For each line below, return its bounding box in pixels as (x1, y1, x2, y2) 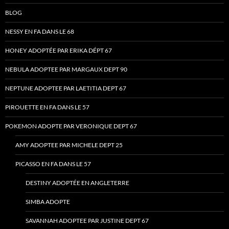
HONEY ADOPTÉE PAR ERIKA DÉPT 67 (5, 47, 112, 55)
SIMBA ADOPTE (26, 198, 70, 206)
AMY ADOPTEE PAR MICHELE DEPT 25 (15, 141, 123, 149)
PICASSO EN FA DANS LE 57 (15, 160, 91, 168)
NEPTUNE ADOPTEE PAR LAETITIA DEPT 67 (5, 84, 126, 93)
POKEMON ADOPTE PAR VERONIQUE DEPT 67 (5, 122, 137, 130)
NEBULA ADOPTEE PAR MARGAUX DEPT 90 (5, 65, 127, 74)
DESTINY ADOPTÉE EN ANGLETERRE (26, 179, 129, 187)
